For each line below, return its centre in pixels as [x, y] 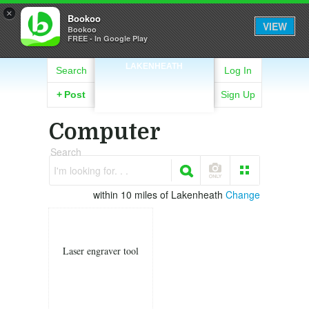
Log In [238, 70]
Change [243, 195]
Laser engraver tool [101, 251]
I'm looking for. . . [91, 170]
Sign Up [238, 94]
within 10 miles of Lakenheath [159, 195]
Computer [105, 132]
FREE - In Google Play [108, 38]
